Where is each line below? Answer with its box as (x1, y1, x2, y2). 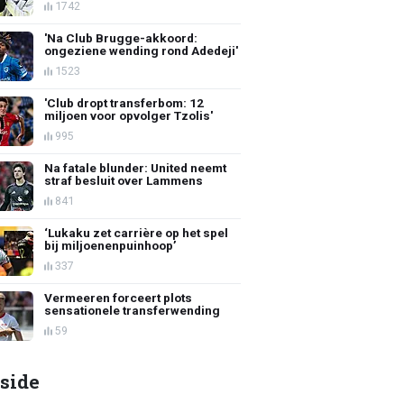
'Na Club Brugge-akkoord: (44, 30, 198, 45)
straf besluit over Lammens (44, 172, 204, 188)
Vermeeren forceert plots (44, 289, 193, 305)
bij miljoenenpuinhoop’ (44, 237, 178, 252)
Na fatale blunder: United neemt (44, 160, 227, 175)
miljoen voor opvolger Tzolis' (44, 107, 214, 123)
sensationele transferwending (44, 302, 221, 317)
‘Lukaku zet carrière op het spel (44, 225, 229, 240)
